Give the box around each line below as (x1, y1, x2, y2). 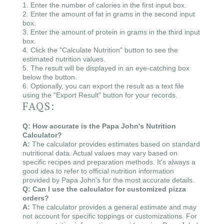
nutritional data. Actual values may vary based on (22, 149, 177, 157)
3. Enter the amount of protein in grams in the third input (22, 28, 200, 36)
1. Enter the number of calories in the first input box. (22, 1, 186, 9)
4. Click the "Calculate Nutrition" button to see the (22, 46, 178, 54)
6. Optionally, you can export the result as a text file (22, 82, 184, 90)
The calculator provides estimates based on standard (30, 140, 200, 148)
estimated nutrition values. (22, 55, 105, 63)
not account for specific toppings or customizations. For (22, 212, 197, 220)
